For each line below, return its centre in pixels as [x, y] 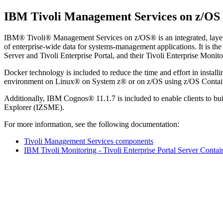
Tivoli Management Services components [89, 141]
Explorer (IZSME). [34, 107]
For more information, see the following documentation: [92, 124]
